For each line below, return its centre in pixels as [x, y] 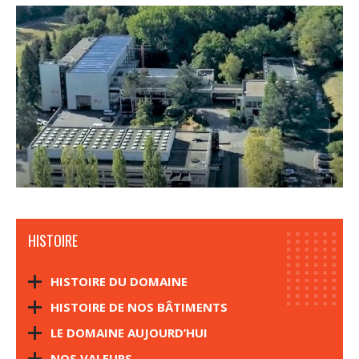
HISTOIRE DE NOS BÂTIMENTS [139, 307]
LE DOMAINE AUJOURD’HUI [129, 333]
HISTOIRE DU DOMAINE [119, 281]
